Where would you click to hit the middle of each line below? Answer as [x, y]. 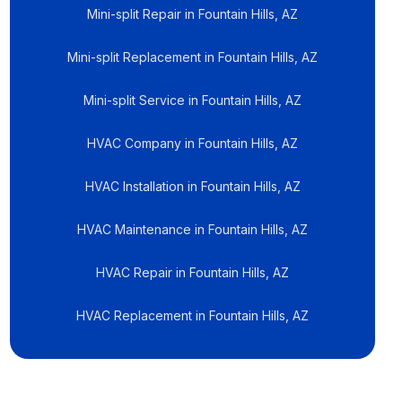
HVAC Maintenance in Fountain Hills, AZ [193, 229]
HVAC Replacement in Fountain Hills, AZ [193, 315]
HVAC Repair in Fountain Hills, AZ [193, 272]
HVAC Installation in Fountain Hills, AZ [192, 186]
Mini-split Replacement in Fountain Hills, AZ [193, 57]
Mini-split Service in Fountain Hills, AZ [193, 100]
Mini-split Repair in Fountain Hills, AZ [193, 14]
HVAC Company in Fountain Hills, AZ [193, 143]
